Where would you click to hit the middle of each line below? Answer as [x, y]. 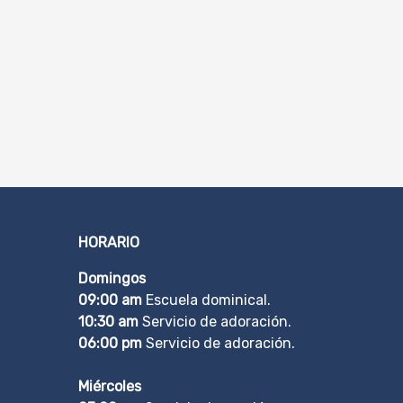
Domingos [112, 279]
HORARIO [109, 243]
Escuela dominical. [206, 300]
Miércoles [110, 387]
